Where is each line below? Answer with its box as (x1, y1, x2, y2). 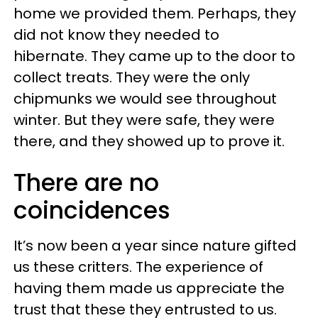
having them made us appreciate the (13, 278, 285, 298)
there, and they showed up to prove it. (13, 131, 285, 151)
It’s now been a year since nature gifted (13, 235, 297, 256)
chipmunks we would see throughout (13, 88, 277, 109)
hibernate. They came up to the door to (13, 45, 295, 66)
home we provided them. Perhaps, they (13, 3, 296, 23)
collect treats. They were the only (13, 67, 250, 87)
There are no (13, 165, 159, 199)
